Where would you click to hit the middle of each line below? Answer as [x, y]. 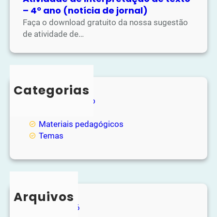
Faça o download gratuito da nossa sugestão [106, 22]
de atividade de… [54, 34]
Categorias [52, 90]
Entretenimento [67, 101]
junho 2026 [59, 207]
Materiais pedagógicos [81, 124]
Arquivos [44, 197]
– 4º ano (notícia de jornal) [85, 10]
